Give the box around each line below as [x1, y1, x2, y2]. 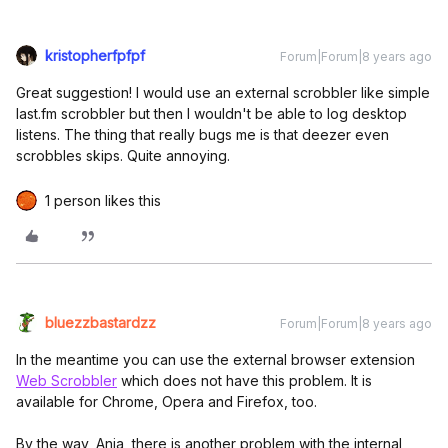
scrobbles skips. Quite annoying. [16, 147, 230, 164]
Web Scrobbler [16, 372, 117, 389]
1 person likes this [45, 192, 161, 209]
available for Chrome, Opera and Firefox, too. [16, 393, 317, 410]
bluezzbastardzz [45, 314, 156, 331]
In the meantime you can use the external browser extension [16, 351, 415, 368]
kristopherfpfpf [45, 47, 145, 64]
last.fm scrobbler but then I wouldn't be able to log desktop [16, 105, 407, 122]
